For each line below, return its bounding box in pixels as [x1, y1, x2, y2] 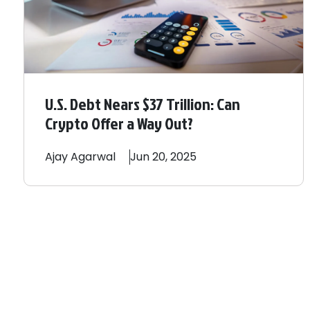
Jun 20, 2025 [130, 149, 197, 165]
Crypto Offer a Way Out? [45, 111, 193, 136]
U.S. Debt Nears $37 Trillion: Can [45, 92, 240, 116]
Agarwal [71, 149, 116, 165]
